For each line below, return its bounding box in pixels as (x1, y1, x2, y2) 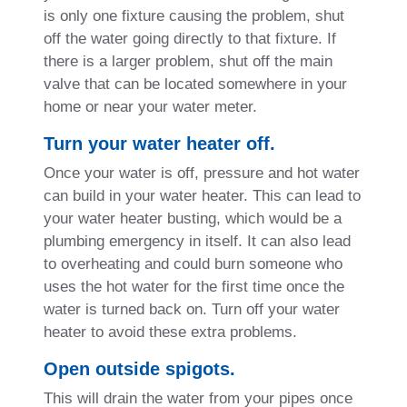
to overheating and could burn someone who (44, 254, 342, 273)
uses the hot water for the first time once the (44, 277, 344, 295)
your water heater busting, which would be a (44, 209, 342, 227)
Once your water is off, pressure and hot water (44, 164, 360, 182)
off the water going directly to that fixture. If (44, 29, 336, 47)
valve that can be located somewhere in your (44, 74, 347, 93)
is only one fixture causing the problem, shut (44, 6, 344, 25)
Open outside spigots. (44, 358, 235, 379)
